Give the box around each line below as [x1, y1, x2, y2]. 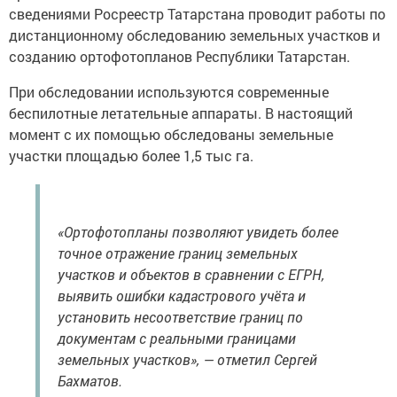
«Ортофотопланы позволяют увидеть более [58, 222, 339, 242]
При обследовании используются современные [9, 82, 329, 102]
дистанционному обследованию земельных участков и [9, 26, 380, 45]
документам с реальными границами [58, 329, 296, 348]
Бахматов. [58, 371, 122, 391]
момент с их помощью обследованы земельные [9, 125, 333, 144]
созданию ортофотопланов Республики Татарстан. [9, 47, 350, 66]
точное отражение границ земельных [58, 244, 298, 263]
